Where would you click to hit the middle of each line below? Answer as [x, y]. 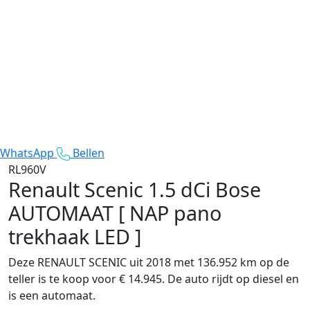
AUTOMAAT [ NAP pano [115, 212]
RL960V [27, 169]
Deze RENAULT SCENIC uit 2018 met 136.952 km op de [149, 262]
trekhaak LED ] [75, 236]
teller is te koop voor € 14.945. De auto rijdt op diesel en [154, 279]
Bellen [89, 153]
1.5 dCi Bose [204, 189]
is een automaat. [52, 295]
